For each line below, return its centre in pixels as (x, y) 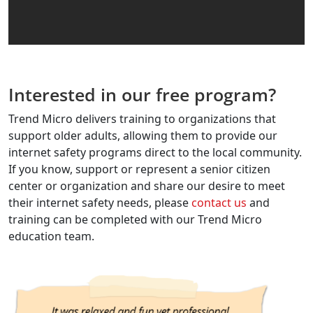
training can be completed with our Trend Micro (135, 219)
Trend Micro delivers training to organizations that (142, 118)
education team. (53, 236)
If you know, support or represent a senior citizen (139, 169)
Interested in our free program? (142, 94)
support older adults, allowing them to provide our (143, 135)
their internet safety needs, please (100, 202)
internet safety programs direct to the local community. (155, 152)
